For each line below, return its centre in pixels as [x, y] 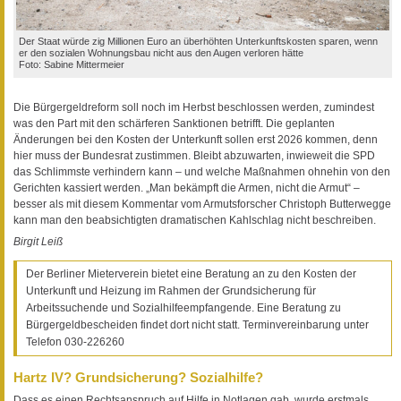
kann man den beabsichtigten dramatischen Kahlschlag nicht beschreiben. [195, 220]
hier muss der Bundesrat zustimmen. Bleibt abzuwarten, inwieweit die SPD [194, 155]
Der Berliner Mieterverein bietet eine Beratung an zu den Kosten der [191, 273]
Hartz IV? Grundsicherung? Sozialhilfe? [138, 377]
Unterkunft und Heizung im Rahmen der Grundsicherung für [171, 290]
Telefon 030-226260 [75, 341]
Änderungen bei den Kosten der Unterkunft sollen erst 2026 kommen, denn [196, 139]
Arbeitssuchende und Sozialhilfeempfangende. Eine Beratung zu [183, 307]
